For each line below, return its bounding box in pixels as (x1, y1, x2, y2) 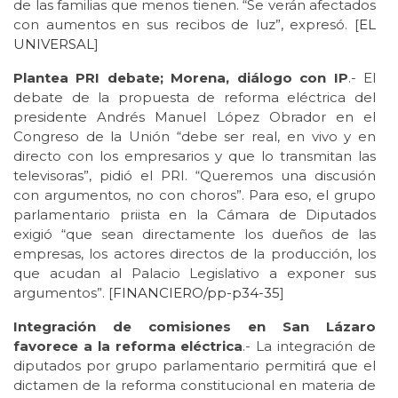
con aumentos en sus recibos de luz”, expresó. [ (13, 15, 359, 33)
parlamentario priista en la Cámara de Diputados (13, 205, 376, 223)
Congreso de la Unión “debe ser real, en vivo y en (13, 127, 376, 145)
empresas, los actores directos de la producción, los (13, 244, 376, 262)
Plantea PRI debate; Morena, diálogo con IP (13, 68, 348, 86)
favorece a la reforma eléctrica (13, 337, 243, 354)
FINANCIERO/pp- (113, 283, 232, 301)
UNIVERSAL (13, 35, 94, 52)
